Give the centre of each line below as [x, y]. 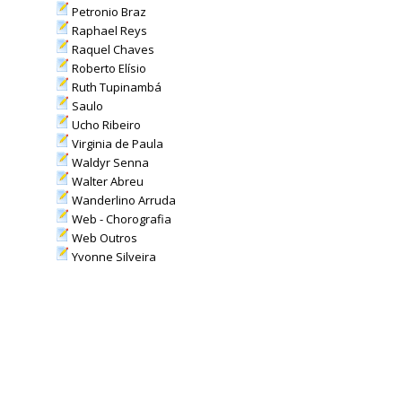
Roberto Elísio [107, 68]
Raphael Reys [108, 31]
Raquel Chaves [111, 49]
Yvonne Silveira [112, 257]
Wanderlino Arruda [122, 200]
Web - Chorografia [120, 219]
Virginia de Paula [116, 144]
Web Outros [103, 238]
